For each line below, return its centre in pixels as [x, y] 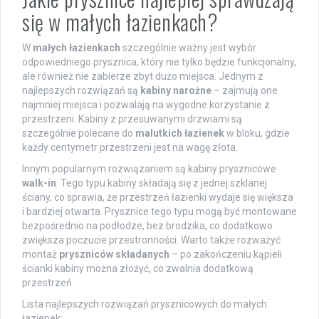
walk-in [39, 183]
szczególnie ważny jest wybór [188, 48]
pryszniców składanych [114, 255]
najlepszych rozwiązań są [81, 91]
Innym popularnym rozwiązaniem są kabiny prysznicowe [149, 169]
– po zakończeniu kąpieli [226, 255]
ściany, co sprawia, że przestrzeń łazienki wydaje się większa [158, 198]
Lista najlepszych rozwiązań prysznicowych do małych [145, 304]
